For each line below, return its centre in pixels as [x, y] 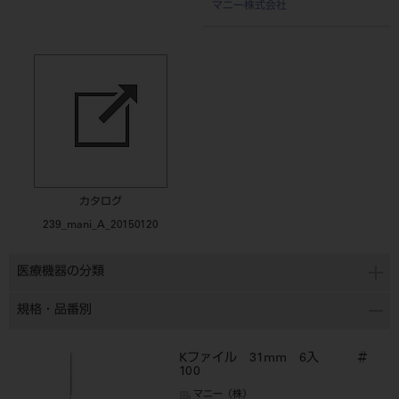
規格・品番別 [54, 311]
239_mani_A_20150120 [101, 225]
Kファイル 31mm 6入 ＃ [273, 359]
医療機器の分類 [61, 273]
